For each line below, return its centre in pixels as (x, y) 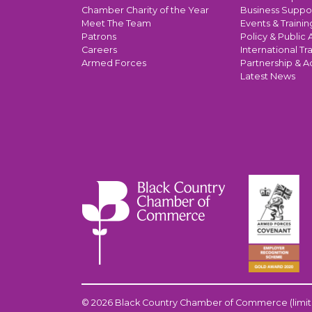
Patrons (99, 36)
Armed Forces (114, 63)
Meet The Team (116, 23)
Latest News (268, 76)
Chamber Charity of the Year (145, 10)
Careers (99, 49)
